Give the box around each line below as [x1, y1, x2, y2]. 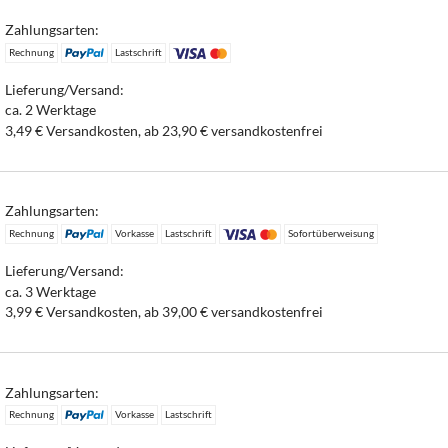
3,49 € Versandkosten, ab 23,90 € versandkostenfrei [5, 121, 324, 139]
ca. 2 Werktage [5, 101, 97, 119]
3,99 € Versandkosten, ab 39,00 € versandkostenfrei [5, 303, 324, 321]
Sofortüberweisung [288, 227, 375, 240]
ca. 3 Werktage [5, 282, 97, 300]
